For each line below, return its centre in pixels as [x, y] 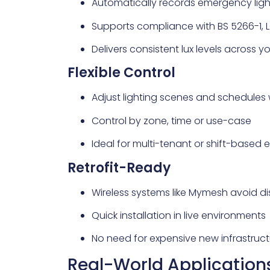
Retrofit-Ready [119, 168]
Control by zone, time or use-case [171, 121]
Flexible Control [121, 73]
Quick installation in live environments [179, 216]
